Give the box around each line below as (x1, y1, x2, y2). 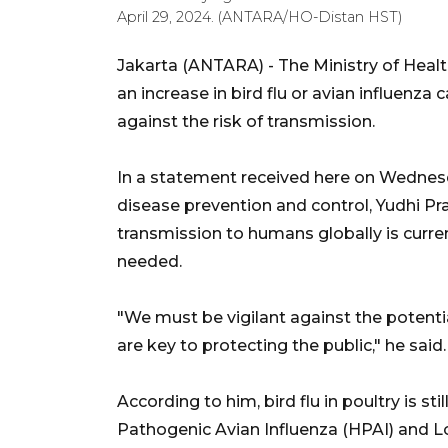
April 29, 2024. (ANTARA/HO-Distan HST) (117, 7, 403, 26)
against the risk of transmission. (117, 111, 375, 131)
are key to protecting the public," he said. (117, 335, 446, 355)
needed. (117, 251, 182, 271)
